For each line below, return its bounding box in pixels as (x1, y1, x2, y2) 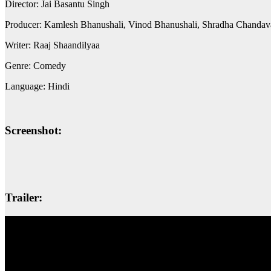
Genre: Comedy (5, 60, 66, 71)
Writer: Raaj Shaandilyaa (5, 40, 100, 51)
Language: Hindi (5, 81, 70, 92)
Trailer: (5, 191, 42, 204)
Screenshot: (5, 123, 62, 137)
